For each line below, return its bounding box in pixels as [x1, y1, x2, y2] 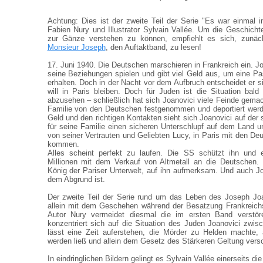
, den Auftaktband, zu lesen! [105, 43, 201, 52]
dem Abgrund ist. [47, 175, 105, 184]
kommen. [47, 140, 79, 149]
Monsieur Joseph [47, 43, 106, 52]
